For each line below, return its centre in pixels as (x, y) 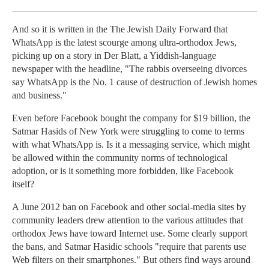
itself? (23, 184)
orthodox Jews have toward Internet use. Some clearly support (130, 234)
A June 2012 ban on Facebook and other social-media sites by (129, 207)
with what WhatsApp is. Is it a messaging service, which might (131, 145)
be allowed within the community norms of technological (120, 158)
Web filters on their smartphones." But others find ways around (131, 260)
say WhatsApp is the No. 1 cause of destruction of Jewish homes (134, 82)
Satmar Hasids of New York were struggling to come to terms (128, 131)
